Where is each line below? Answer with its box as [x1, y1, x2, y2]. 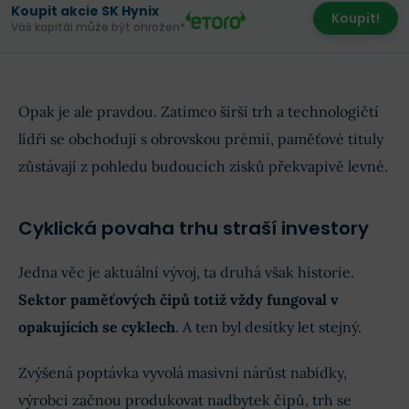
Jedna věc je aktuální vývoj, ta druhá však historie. [18, 263, 354, 282]
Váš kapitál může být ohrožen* [11, 18, 185, 35]
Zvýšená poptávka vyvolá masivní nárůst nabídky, [18, 363, 347, 383]
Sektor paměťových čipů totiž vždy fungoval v [18, 290, 339, 309]
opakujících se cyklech [18, 318, 175, 337]
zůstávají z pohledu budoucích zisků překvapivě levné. [18, 157, 388, 176]
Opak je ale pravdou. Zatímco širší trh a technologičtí [18, 102, 379, 121]
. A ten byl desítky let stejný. [175, 318, 362, 337]
